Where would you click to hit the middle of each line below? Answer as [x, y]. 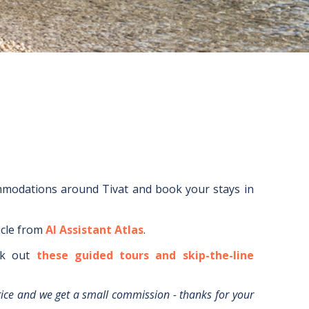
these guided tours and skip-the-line [145, 255]
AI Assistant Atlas [94, 230]
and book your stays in [191, 189]
